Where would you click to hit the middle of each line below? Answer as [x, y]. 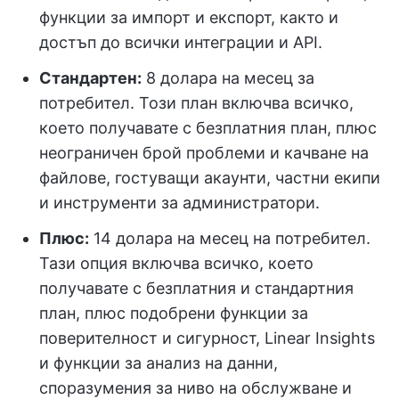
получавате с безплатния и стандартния [196, 288]
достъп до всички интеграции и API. [181, 42]
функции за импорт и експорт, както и [189, 17]
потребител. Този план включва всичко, [196, 102]
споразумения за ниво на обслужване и [195, 387]
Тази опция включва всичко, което [176, 263]
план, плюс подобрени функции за [174, 313]
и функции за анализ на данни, [159, 362]
